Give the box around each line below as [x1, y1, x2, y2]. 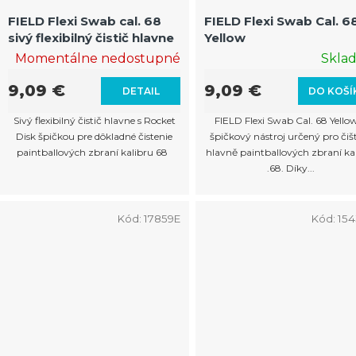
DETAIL [122, 84, 160, 97]
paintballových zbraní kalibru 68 [16, 145, 172, 158]
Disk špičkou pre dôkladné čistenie [16, 130, 173, 142]
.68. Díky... [267, 161, 315, 174]
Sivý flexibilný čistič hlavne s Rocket [13, 114, 176, 126]
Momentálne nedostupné [15, 50, 181, 66]
